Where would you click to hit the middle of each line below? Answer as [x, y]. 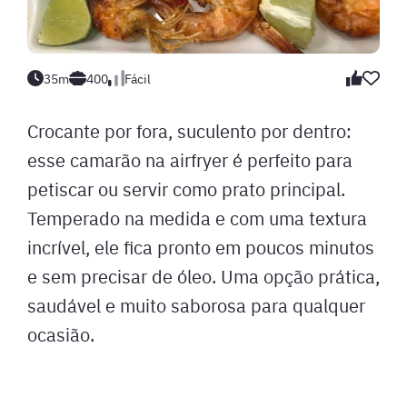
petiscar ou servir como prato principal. [186, 189]
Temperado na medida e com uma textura [197, 218]
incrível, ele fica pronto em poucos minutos [201, 247]
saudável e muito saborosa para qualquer [196, 305]
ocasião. [61, 334]
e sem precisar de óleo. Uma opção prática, [203, 276]
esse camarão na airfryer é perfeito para [190, 159]
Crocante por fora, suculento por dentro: [189, 130]
